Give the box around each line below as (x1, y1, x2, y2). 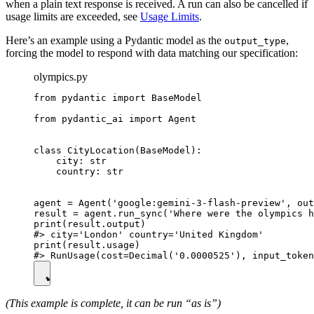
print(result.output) (34, 219, 146, 230)
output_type (224, 36, 286, 47)
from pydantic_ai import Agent (34, 114, 196, 125)
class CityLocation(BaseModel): (34, 145, 202, 156)
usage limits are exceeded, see (6, 11, 140, 23)
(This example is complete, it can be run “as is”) (6, 297, 221, 310)
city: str (34, 156, 107, 167)
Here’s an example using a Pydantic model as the (6, 34, 224, 47)
